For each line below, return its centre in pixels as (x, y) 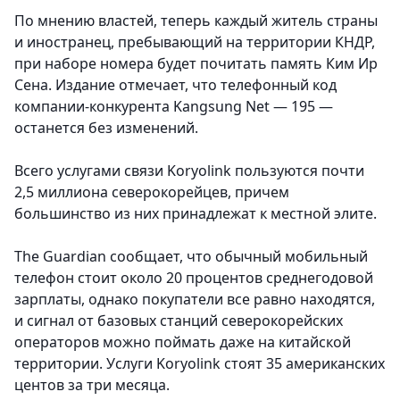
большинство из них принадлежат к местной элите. (196, 214)
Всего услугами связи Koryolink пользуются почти (189, 171)
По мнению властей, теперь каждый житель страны (196, 21)
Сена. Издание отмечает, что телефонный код (175, 85)
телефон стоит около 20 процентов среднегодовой (194, 278)
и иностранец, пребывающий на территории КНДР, (195, 42)
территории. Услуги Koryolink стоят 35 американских (200, 364)
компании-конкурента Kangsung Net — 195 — (174, 107)
